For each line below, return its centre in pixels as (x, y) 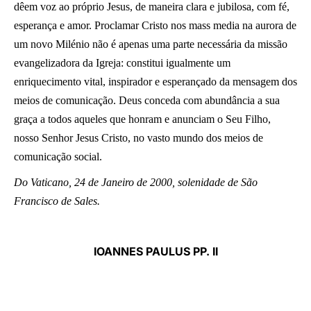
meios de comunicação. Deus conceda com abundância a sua (147, 100)
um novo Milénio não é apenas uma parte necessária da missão (151, 44)
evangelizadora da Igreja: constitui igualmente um (122, 63)
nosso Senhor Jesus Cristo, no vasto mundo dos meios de (138, 138)
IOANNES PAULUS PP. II (155, 251)
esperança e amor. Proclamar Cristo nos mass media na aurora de (155, 25)
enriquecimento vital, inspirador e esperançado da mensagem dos (155, 82)
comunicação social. (58, 157)
